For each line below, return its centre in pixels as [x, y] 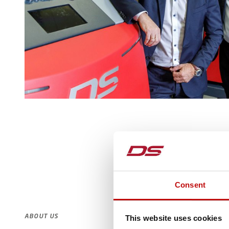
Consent [190, 185]
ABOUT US [42, 216]
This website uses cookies [173, 218]
